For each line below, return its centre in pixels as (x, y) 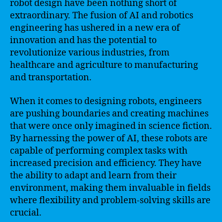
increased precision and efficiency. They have (106, 163)
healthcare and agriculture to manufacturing (104, 65)
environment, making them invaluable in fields (110, 188)
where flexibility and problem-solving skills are (110, 200)
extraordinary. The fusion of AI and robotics (102, 16)
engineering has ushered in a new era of (95, 28)
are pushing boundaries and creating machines (109, 113)
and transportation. (51, 78)
